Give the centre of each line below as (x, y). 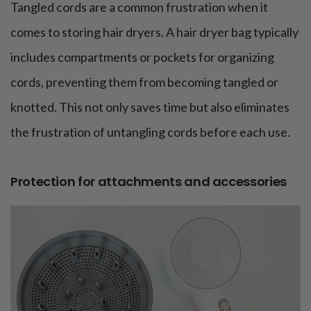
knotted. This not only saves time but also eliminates (150, 107)
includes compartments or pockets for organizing (142, 57)
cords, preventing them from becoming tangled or (144, 82)
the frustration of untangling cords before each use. (150, 132)
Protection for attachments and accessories (149, 181)
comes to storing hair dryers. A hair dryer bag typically (154, 32)
